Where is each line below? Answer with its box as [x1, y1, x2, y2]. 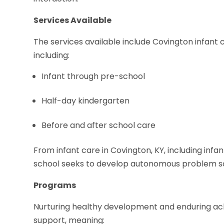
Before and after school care [41, 119, 156, 131]
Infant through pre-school [41, 70, 145, 82]
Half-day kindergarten [41, 94, 130, 106]
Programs [33, 179, 76, 191]
